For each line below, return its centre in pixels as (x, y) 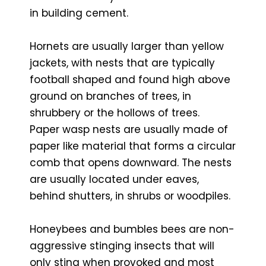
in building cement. (79, 13)
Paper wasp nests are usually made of (129, 129)
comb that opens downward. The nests (131, 162)
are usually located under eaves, (114, 179)
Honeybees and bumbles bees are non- (132, 229)
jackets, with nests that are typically (122, 63)
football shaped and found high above (130, 79)
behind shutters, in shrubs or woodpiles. (130, 196)
